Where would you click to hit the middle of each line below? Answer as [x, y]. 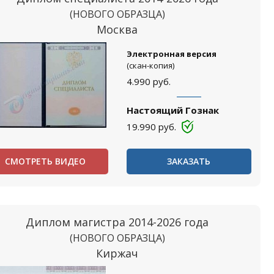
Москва [117, 29]
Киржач [117, 253]
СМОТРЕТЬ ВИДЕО [46, 161]
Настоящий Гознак [172, 110]
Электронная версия [171, 54]
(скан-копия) [150, 65]
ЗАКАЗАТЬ [189, 161]
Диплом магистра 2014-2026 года [117, 222]
